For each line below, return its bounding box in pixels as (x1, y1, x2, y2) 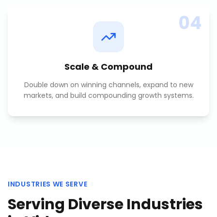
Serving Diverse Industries (8, 194, 203, 215)
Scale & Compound (64, 61, 153, 73)
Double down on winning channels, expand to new (24, 80, 193, 90)
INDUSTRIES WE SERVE (8, 179, 88, 189)
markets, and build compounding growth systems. (23, 91, 194, 100)
